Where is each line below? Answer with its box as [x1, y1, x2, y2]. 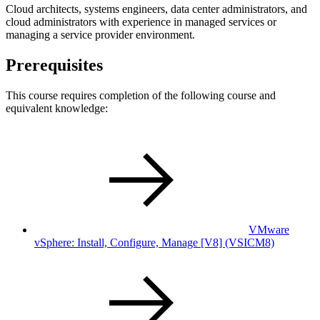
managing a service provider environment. [6, 28, 195, 41]
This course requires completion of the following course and [6, 89, 276, 101]
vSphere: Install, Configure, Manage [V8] [34, 236, 225, 249]
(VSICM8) [225, 236, 274, 249]
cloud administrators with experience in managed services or [6, 15, 276, 28]
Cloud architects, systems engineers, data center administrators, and [6, 2, 307, 15]
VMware [249, 223, 289, 236]
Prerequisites [6, 55, 103, 74]
